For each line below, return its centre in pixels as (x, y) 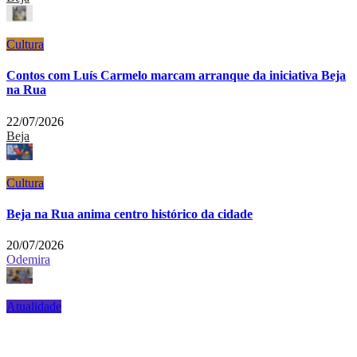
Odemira (28, 260)
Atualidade (34, 307)
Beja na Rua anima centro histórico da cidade (129, 214)
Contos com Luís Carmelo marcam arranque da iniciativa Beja (176, 76)
